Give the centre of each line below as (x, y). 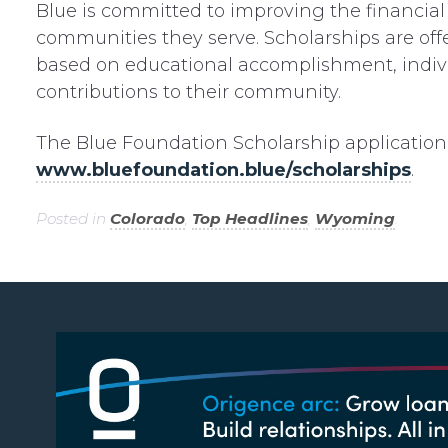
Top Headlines (249, 218)
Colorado (147, 218)
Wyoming (354, 218)
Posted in (72, 218)
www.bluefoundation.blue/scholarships (223, 170)
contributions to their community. (188, 92)
